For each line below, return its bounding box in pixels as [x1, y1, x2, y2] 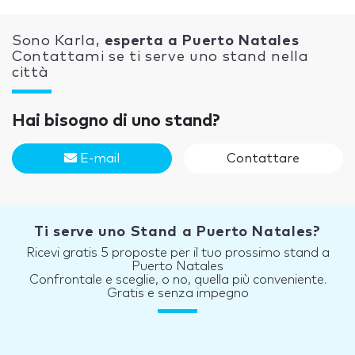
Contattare [227, 152, 300, 166]
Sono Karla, [12, 34, 105, 49]
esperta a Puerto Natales [104, 34, 300, 49]
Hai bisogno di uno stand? [12, 113, 220, 131]
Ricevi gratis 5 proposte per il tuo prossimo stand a [25, 246, 330, 260]
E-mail [76, 152, 120, 166]
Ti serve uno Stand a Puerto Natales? [34, 225, 321, 240]
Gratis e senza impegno [106, 287, 249, 300]
